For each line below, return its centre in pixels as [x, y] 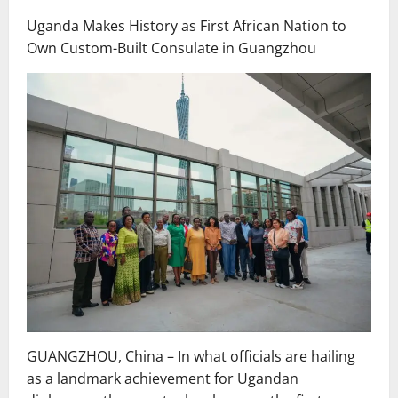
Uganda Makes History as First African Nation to [187, 26]
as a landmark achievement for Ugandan [163, 378]
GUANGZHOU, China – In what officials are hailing [191, 356]
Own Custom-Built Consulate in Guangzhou [171, 48]
